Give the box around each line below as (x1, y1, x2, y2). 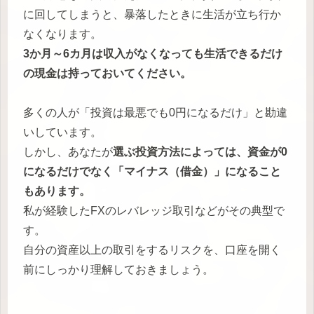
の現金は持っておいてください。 (23, 67, 191, 79)
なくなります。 (23, 27, 102, 40)
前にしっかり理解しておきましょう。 (23, 263, 214, 275)
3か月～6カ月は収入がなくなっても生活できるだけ (23, 47, 282, 60)
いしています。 (23, 125, 102, 138)
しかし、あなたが (23, 145, 113, 158)
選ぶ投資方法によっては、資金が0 (113, 145, 287, 158)
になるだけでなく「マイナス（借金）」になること (23, 165, 281, 177)
